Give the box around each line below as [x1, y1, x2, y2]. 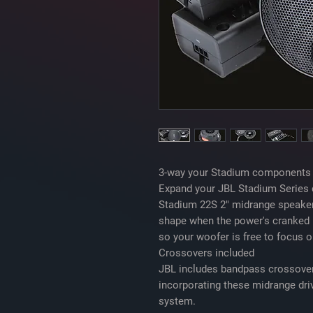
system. [159, 295, 196, 307]
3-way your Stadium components [159, 166, 311, 179]
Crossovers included [159, 247, 254, 259]
